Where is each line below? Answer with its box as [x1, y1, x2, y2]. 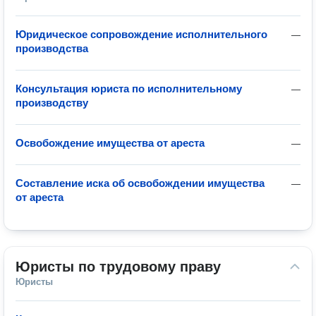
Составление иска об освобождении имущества [16, 177, 265, 189]
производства [16, 42, 88, 54]
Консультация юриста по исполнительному [16, 83, 242, 95]
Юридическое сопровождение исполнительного [16, 28, 267, 40]
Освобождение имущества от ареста [16, 137, 205, 149]
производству [16, 97, 88, 109]
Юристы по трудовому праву [16, 259, 221, 274]
